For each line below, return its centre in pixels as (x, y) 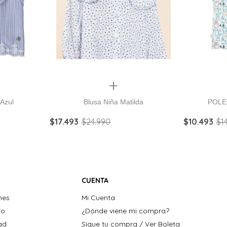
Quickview (113, 85)
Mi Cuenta (98, 198)
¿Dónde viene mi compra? (125, 211)
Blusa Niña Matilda (113, 102)
